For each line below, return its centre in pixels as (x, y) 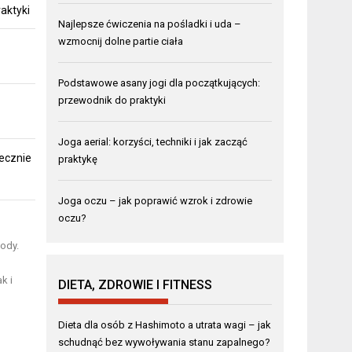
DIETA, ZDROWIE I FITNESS (136, 285)
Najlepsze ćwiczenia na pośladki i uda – (150, 24)
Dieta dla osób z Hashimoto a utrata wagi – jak (165, 325)
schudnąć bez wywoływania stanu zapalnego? (165, 343)
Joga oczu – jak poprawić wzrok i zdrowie (156, 201)
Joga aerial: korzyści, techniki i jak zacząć (153, 142)
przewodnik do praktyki (112, 101)
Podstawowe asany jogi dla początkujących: (159, 83)
